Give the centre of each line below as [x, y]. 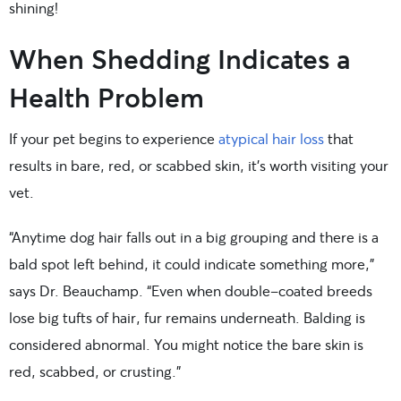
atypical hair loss [271, 138]
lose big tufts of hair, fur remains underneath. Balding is [187, 317]
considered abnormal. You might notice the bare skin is [186, 344]
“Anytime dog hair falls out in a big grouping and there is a [194, 236]
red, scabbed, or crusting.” [95, 371]
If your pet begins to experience [114, 138]
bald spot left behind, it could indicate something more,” [192, 263]
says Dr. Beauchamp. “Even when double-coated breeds [191, 290]
